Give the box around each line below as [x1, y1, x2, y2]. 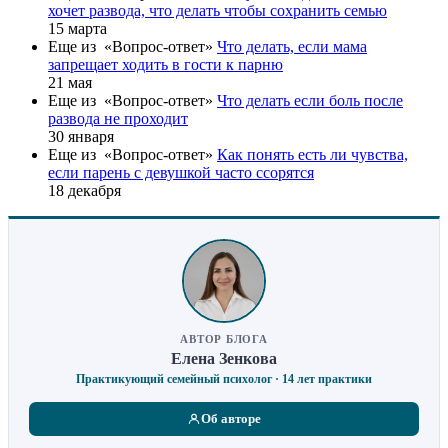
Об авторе [201, 411, 261, 427]
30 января [48, 128, 114, 146]
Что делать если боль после [217, 92, 403, 110]
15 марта [48, 20, 107, 38]
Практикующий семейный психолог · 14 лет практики [76, 372, 372, 387]
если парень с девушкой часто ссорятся [48, 164, 314, 182]
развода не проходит [48, 110, 188, 128]
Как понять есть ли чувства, [217, 146, 408, 164]
